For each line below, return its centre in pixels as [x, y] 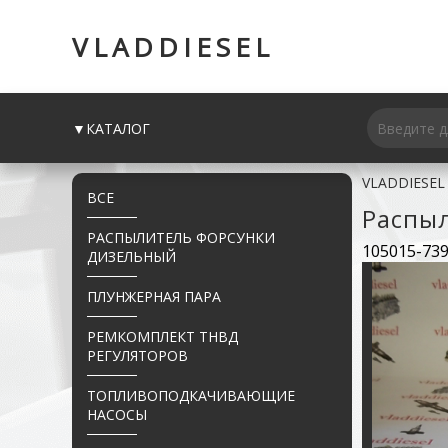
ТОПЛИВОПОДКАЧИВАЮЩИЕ [191, 395]
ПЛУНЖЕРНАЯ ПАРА [154, 296]
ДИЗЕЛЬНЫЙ [131, 256]
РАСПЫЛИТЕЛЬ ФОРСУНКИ [181, 237]
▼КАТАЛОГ [111, 128]
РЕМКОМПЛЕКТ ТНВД [162, 336]
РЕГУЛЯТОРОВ [137, 355]
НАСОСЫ [117, 414]
